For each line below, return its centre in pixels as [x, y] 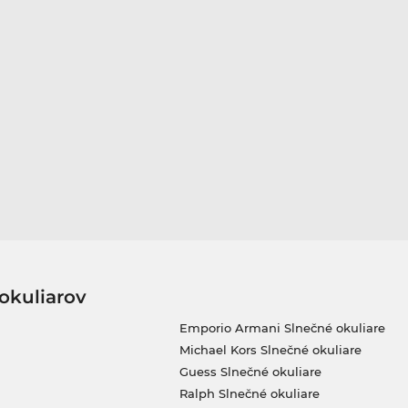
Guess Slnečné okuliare [250, 371]
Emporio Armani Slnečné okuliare [282, 327]
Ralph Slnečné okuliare [249, 393]
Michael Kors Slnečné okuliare [270, 349]
